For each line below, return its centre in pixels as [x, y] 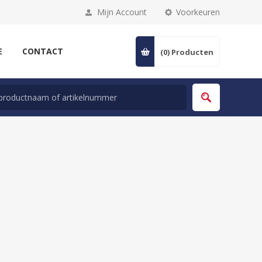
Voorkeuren [198, 12]
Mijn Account [122, 12]
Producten [192, 52]
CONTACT [43, 51]
